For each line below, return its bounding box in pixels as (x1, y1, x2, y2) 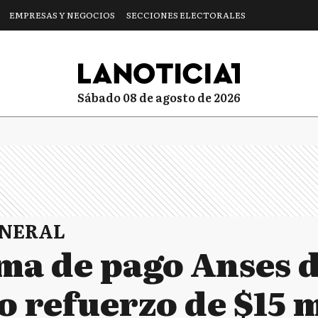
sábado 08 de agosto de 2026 (84, 88, 241, 106)
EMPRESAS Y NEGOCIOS (9, 9, 115, 21)
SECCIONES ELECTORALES (126, 9, 246, 21)
